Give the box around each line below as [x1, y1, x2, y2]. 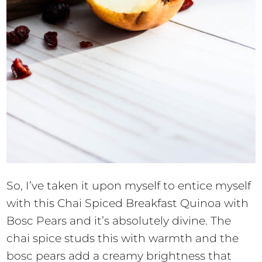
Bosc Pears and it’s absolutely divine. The [6, 213, 232, 227]
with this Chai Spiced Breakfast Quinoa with [6, 196, 249, 210]
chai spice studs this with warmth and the [6, 231, 239, 245]
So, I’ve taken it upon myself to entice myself [6, 178, 251, 192]
